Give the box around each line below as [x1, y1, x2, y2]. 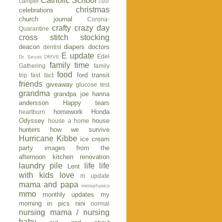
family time [49, 61, 90, 70]
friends [19, 80, 43, 89]
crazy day [74, 24, 110, 33]
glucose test [76, 81, 110, 88]
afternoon [19, 153, 46, 161]
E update [61, 52, 95, 60]
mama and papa [19, 180, 78, 189]
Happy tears [62, 99, 110, 107]
